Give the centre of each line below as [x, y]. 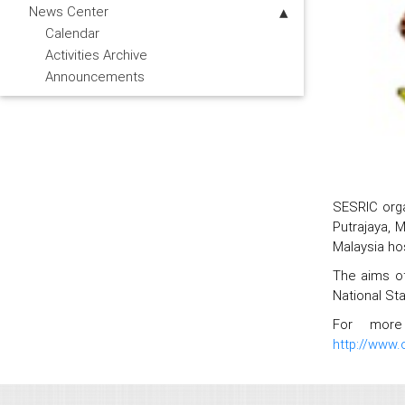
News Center [69, 12]
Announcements [95, 77]
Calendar [72, 33]
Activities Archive [96, 55]
